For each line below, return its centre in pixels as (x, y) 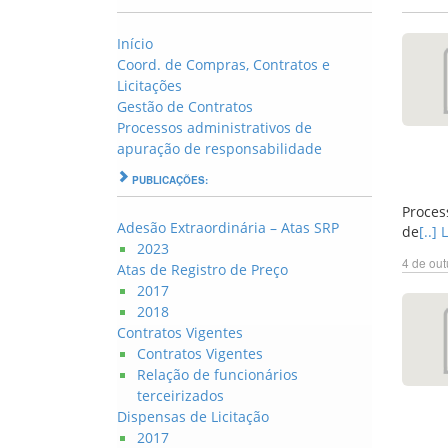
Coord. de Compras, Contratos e (223, 64)
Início (135, 43)
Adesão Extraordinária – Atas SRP (228, 227)
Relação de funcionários (217, 374)
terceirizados (180, 395)
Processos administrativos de (214, 127)
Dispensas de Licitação (193, 416)
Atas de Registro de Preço (202, 269)
